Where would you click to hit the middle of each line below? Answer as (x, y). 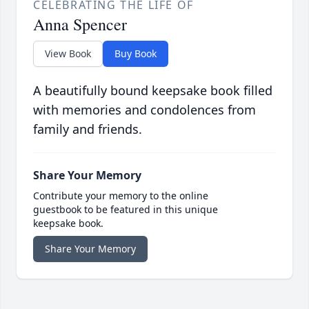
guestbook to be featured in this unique (126, 209)
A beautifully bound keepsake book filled (153, 90)
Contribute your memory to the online (121, 195)
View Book (68, 53)
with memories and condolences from (144, 109)
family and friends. (88, 129)
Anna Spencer (80, 24)
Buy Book (136, 53)
